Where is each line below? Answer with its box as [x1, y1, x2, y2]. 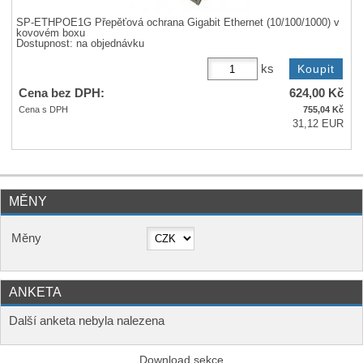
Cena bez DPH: [19, 86, 105, 100]
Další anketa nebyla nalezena [9, 314, 164, 328]
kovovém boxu [16, 27, 86, 39]
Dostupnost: [16, 37, 77, 49]
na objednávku [76, 37, 145, 49]
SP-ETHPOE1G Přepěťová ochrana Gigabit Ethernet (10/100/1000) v [16, 16, 340, 28]
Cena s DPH [19, 105, 69, 115]
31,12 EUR [293, 118, 344, 130]
